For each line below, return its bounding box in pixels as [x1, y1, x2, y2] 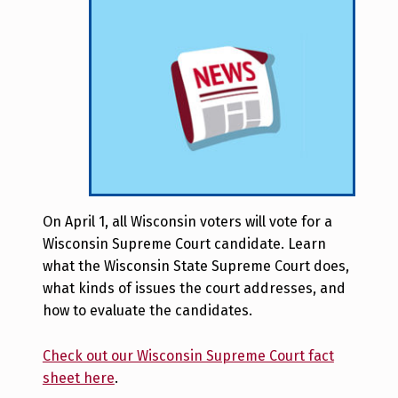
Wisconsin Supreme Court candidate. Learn [42, 235, 326, 253]
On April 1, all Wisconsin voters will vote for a [42, 213, 332, 231]
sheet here [42, 370, 115, 387]
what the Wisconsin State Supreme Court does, [42, 258, 349, 275]
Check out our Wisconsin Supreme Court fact [42, 347, 334, 365]
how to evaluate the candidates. [42, 302, 252, 320]
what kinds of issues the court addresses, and [42, 280, 346, 298]
